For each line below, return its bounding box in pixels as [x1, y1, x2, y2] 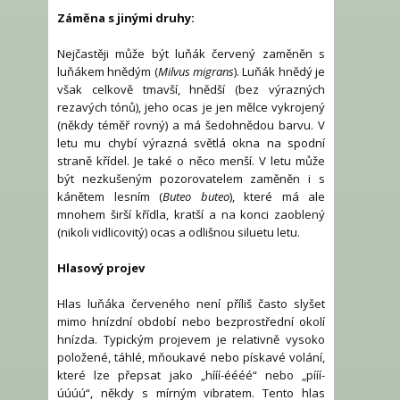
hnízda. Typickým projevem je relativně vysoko [57, 331, 325, 348]
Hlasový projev [57, 260, 145, 277]
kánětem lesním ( [57, 188, 162, 205]
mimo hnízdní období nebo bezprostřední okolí [57, 313, 325, 330]
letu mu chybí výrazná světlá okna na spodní [57, 135, 325, 152]
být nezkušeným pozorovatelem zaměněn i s [57, 171, 325, 187]
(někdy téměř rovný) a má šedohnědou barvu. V [57, 117, 325, 134]
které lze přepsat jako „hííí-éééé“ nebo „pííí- [57, 367, 325, 384]
